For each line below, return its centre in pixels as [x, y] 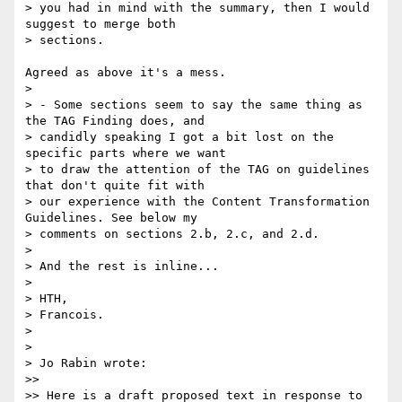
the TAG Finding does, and [118, 121]
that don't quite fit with [118, 186]
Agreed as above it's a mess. [126, 73]
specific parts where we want [129, 153]
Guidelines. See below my [115, 218]
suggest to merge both [104, 24]
